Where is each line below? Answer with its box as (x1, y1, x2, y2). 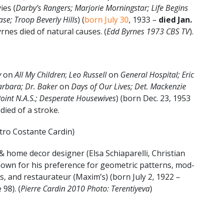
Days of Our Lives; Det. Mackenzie (71, 81, 186, 92)
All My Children (15, 69, 65, 80)
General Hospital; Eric (118, 69, 194, 80)
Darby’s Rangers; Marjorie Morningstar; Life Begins (16, 2, 188, 13)
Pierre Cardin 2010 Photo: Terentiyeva (21, 183, 150, 194)
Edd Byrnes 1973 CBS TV (107, 26, 190, 37)
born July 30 (84, 14, 129, 25)
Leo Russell (69, 69, 107, 80)
